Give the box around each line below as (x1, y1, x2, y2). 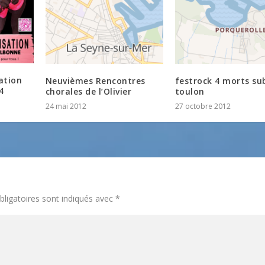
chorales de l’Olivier (45, 86, 132, 98)
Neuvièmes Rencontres (45, 75, 146, 87)
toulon (174, 86, 205, 98)
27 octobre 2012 (174, 101, 231, 112)
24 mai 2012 (45, 101, 86, 112)
